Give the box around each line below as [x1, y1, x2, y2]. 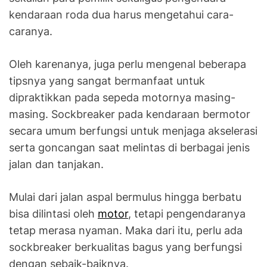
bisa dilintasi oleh [9, 207, 98, 220]
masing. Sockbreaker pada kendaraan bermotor [9, 107, 250, 120]
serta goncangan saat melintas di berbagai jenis [9, 141, 250, 154]
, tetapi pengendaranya [128, 207, 246, 220]
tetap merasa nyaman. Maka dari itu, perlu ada [9, 223, 243, 237]
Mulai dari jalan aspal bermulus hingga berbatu [9, 190, 241, 203]
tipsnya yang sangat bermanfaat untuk [9, 74, 205, 87]
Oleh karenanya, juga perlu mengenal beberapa [9, 57, 246, 70]
